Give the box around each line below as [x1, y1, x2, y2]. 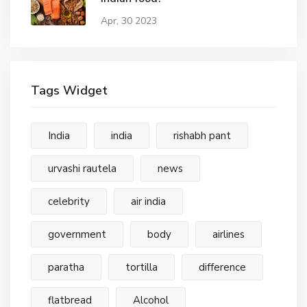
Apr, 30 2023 [101, 14, 157, 28]
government [48, 227, 106, 241]
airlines [212, 227, 245, 241]
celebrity [48, 194, 90, 208]
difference [199, 260, 247, 274]
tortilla [125, 260, 158, 274]
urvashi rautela [48, 161, 116, 175]
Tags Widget [31, 82, 108, 99]
